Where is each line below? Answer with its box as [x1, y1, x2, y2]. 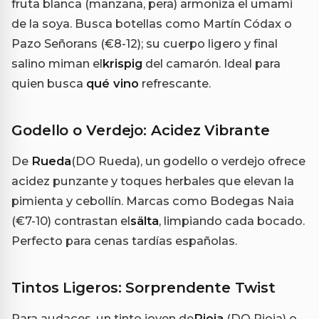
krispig [103, 56, 142, 70]
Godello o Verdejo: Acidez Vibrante [11, 121, 270, 139]
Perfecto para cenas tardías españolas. [11, 233, 237, 248]
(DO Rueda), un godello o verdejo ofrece [71, 153, 305, 168]
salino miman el [11, 56, 103, 70]
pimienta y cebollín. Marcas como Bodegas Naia [11, 193, 294, 208]
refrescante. [139, 75, 211, 90]
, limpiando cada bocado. [159, 213, 305, 228]
